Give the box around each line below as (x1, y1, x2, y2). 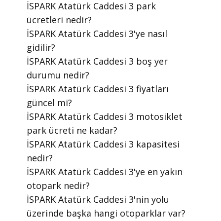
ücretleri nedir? (27, 13, 92, 26)
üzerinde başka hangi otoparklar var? (27, 207, 185, 219)
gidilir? (27, 41, 55, 53)
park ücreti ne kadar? (27, 124, 117, 136)
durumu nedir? (27, 69, 89, 81)
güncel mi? (27, 96, 72, 109)
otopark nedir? (27, 179, 90, 191)
